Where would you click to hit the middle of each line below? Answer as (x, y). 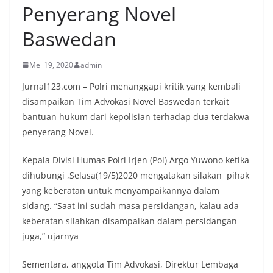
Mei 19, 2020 (51, 65)
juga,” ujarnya (50, 236)
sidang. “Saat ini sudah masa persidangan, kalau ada (130, 205)
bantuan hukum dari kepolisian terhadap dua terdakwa (136, 116)
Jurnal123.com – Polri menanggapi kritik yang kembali (131, 86)
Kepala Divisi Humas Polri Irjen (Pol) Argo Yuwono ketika (136, 160)
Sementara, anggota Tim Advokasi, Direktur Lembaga (130, 264)
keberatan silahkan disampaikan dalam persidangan (129, 221)
